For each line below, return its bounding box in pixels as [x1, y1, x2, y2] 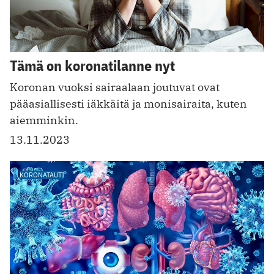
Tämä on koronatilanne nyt [10, 56, 175, 76]
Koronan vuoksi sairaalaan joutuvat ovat [10, 80, 220, 95]
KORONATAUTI [20, 170, 64, 180]
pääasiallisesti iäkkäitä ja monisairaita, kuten [10, 97, 247, 111]
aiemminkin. [10, 113, 78, 128]
